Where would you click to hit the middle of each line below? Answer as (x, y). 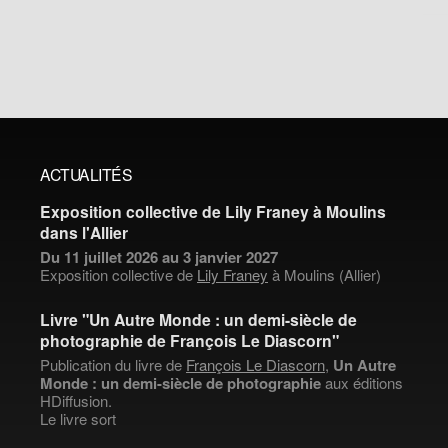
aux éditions (362, 382)
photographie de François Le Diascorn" (189, 340)
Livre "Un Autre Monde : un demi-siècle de (198, 319)
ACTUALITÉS (86, 174)
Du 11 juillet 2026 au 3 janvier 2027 (159, 257)
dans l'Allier (84, 232)
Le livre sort (78, 418)
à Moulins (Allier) (324, 274)
